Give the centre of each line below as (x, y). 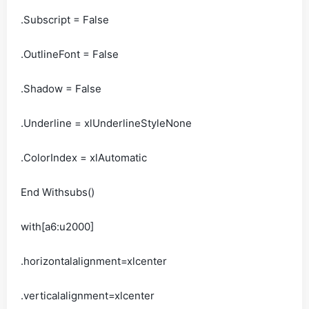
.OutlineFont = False (70, 54)
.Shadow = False (61, 89)
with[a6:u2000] (57, 227)
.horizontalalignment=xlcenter (94, 261)
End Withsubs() (58, 192)
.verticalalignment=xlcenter (88, 296)
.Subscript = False (65, 20)
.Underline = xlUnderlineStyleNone (106, 123)
